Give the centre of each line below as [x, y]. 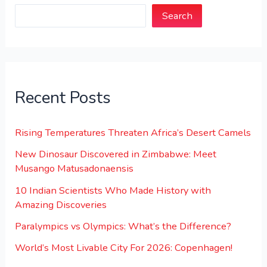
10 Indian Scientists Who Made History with [113, 190]
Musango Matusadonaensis [74, 169]
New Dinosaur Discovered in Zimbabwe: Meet [116, 154]
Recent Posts [63, 97]
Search [177, 15]
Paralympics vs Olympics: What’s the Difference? [123, 226]
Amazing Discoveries [61, 204]
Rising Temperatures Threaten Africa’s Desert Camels [133, 133]
